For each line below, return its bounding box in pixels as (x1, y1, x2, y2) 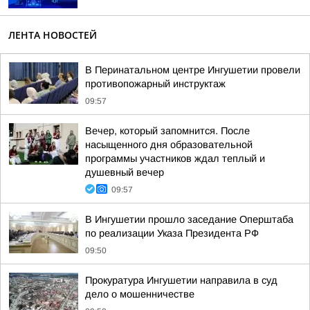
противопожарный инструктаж (85, 78, 226, 89)
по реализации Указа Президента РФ (85, 228, 259, 239)
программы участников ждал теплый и (85, 153, 265, 164)
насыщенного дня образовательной (85, 139, 253, 150)
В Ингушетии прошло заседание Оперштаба (85, 214, 293, 225)
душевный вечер (85, 167, 164, 178)
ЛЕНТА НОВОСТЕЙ (8, 28, 97, 42)
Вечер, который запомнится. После (85, 125, 250, 136)
